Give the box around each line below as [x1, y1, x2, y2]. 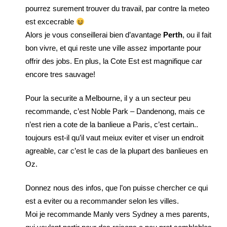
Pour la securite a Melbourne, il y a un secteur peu [25, 94, 191, 102]
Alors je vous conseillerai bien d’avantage [25, 30, 161, 39]
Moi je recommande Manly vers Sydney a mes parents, [25, 210, 209, 218]
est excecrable [25, 17, 76, 26]
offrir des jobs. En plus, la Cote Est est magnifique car [25, 57, 202, 65]
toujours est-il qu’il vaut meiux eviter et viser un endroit [25, 133, 204, 142]
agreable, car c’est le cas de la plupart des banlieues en [25, 146, 208, 155]
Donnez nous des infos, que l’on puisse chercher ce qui [25, 183, 208, 192]
